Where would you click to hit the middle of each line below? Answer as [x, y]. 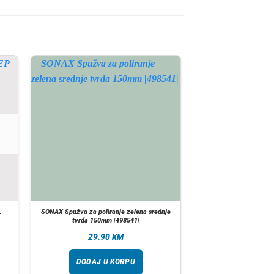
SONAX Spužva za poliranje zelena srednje [106, 212]
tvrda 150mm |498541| [106, 221]
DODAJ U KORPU [106, 261]
